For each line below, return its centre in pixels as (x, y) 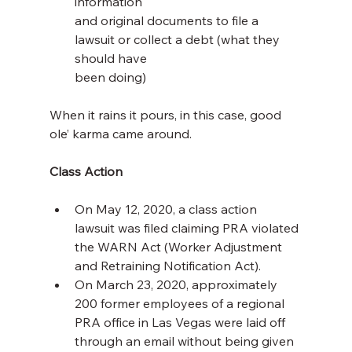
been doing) (110, 77)
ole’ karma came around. (120, 134)
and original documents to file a (168, 21)
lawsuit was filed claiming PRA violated (188, 228)
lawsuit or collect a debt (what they (178, 40)
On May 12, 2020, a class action (167, 209)
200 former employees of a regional (181, 304)
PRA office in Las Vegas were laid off (181, 323)
